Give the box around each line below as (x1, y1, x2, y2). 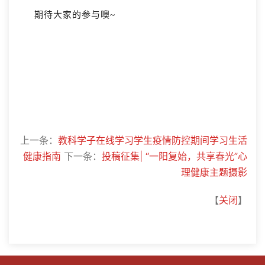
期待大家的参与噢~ (34, 10, 115, 20)
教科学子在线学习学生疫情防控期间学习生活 (58, 134, 247, 147)
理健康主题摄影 (181, 166, 247, 179)
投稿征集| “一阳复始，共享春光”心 (102, 150, 247, 163)
